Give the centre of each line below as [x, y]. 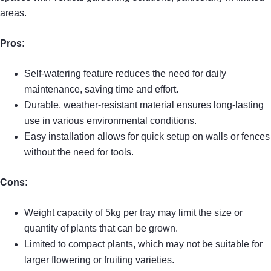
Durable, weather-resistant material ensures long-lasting [144, 105]
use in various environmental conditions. [110, 120]
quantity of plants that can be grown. [101, 228]
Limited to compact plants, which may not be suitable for [143, 244]
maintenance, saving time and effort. [101, 89]
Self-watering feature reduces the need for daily [125, 73]
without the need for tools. [79, 152]
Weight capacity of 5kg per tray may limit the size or [133, 212]
